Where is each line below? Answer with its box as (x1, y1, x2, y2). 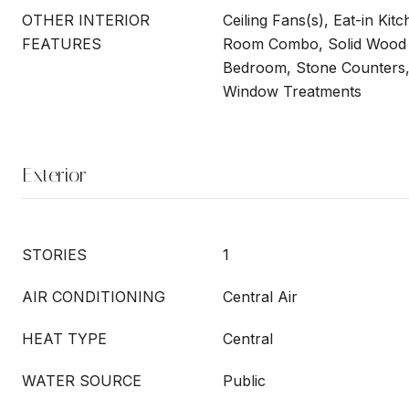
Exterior (22, 163, 87, 187)
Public (223, 372, 266, 390)
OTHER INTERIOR (22, 11, 150, 29)
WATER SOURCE (22, 372, 142, 390)
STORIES (22, 246, 87, 264)
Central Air (223, 288, 298, 306)
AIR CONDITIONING (22, 288, 165, 306)
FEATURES (22, 35, 101, 53)
